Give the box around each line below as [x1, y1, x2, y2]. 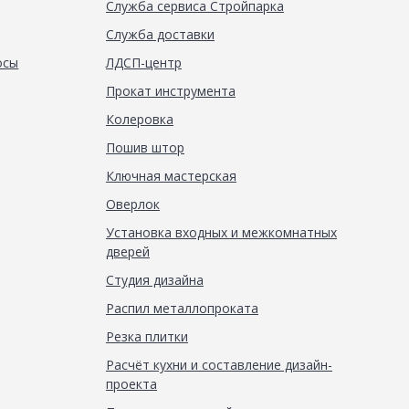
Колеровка [105, 110, 173, 128]
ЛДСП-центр [105, 54, 182, 71]
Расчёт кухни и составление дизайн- [105, 356, 332, 373]
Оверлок [105, 195, 160, 213]
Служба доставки [105, 26, 215, 43]
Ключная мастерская [105, 167, 236, 184]
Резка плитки [105, 328, 188, 345]
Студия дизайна [105, 271, 204, 288]
